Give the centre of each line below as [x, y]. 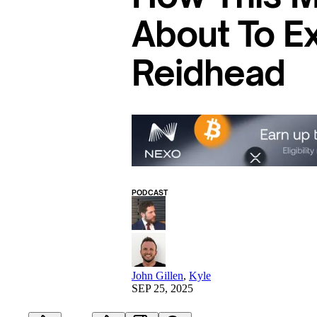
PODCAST [150, 192]
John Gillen [157, 275]
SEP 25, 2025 [162, 288]
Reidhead [209, 73]
